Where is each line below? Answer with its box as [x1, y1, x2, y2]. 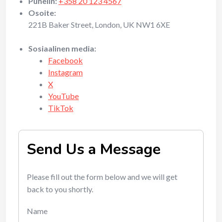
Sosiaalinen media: [28, 44, 96, 53]
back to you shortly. [27, 184, 93, 194]
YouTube [48, 91, 79, 101]
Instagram [48, 67, 83, 77]
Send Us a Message [27, 139, 161, 160]
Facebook [48, 55, 83, 65]
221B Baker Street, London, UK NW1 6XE [28, 20, 170, 29]
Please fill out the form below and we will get [27, 172, 177, 181]
